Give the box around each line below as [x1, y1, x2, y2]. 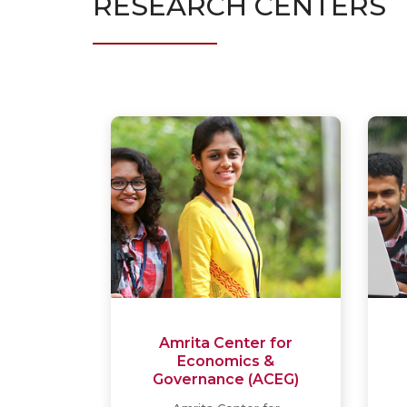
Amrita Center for [159, 334, 293, 352]
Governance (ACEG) [153, 371, 299, 388]
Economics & [177, 352, 274, 370]
